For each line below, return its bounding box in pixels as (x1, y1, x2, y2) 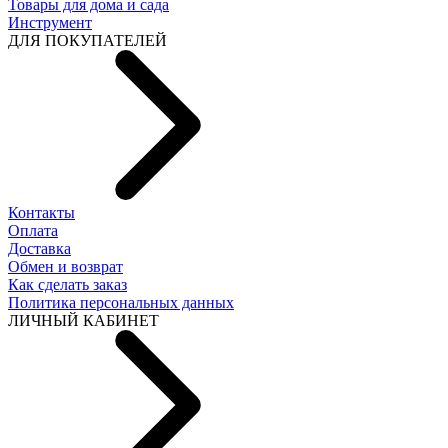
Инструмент (8, 13, 92, 31)
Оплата (8, 221, 58, 239)
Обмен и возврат (8, 257, 123, 275)
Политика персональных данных (8, 293, 234, 311)
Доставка (8, 239, 71, 257)
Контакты (8, 203, 75, 221)
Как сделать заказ (8, 275, 127, 293)
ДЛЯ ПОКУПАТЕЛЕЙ (8, 31, 167, 49)
